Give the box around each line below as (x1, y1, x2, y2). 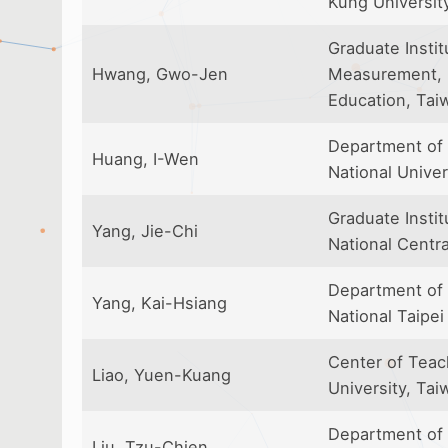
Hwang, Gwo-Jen (92, 64, 228, 84)
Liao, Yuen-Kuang (92, 365, 231, 385)
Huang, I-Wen (92, 149, 199, 169)
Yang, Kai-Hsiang (92, 293, 227, 313)
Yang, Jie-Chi (92, 221, 198, 241)
